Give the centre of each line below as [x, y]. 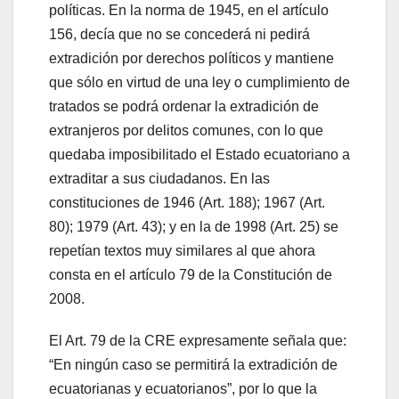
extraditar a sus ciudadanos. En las [159, 178]
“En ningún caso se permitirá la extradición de [193, 364]
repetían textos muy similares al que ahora [182, 250]
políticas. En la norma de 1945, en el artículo [189, 10]
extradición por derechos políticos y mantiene [191, 58]
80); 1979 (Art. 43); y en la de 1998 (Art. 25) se [194, 226]
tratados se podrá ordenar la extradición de [184, 106]
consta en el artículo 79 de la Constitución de [191, 274]
